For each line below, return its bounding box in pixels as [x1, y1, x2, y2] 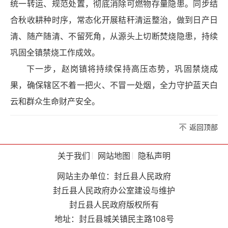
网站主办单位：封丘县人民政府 [57, 171, 171, 182]
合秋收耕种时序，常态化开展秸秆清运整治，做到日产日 [10, 16, 218, 25]
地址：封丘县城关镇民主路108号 [54, 214, 174, 224]
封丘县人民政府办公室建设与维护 [53, 185, 175, 196]
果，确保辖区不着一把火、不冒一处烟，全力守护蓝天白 [10, 81, 218, 90]
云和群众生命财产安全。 [10, 97, 100, 106]
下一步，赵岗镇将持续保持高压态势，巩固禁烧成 [26, 65, 218, 74]
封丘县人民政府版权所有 [69, 199, 159, 210]
